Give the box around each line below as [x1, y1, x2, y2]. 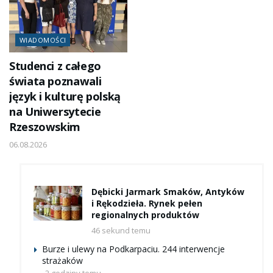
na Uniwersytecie [9, 104, 101, 119]
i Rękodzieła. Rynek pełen [91, 197, 202, 210]
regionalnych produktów [91, 209, 199, 221]
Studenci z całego [9, 58, 101, 74]
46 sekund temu [91, 225, 151, 236]
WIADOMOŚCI [19, 35, 66, 45]
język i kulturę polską [9, 89, 121, 104]
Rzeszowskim [9, 119, 80, 135]
